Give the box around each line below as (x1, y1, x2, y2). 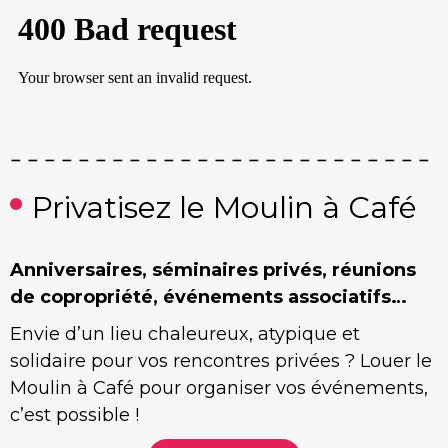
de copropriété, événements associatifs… (10, 286, 407, 309)
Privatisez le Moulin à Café (32, 189, 417, 227)
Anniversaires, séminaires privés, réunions (10, 259, 416, 282)
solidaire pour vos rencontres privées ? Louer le (10, 350, 432, 373)
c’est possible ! (10, 404, 139, 427)
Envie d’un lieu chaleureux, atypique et (10, 323, 360, 346)
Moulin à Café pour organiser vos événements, (10, 377, 428, 400)
